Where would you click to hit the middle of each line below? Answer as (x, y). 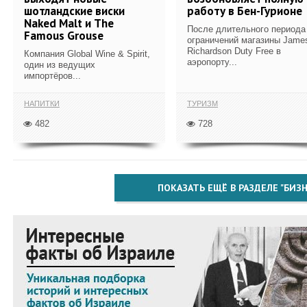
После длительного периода (246, 29)
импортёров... (52, 75)
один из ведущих (60, 64)
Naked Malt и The (69, 23)
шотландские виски (74, 11)
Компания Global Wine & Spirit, (87, 53)
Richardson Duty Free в (234, 51)
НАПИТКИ (42, 103)
